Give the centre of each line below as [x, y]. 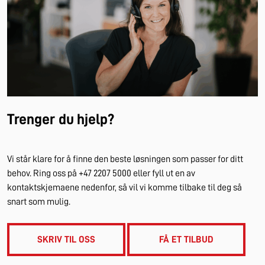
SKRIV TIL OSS [66, 239]
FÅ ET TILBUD [186, 239]
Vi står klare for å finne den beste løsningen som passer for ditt [125, 159]
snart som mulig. [39, 201]
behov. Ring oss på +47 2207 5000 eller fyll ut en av [101, 173]
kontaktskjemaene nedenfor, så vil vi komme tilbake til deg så [125, 187]
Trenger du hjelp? [61, 119]
